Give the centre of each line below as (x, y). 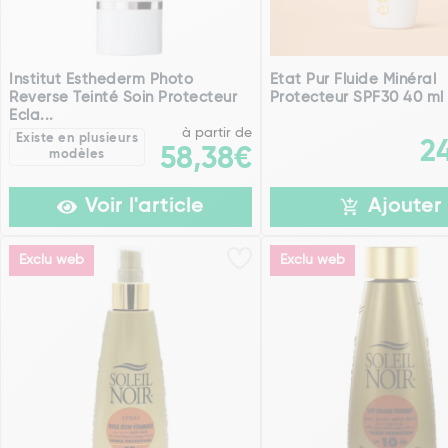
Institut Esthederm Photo (101, 80)
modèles (77, 155)
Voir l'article (144, 207)
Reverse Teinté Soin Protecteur (123, 98)
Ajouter (405, 207)
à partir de (216, 133)
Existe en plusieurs (77, 139)
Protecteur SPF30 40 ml (356, 98)
